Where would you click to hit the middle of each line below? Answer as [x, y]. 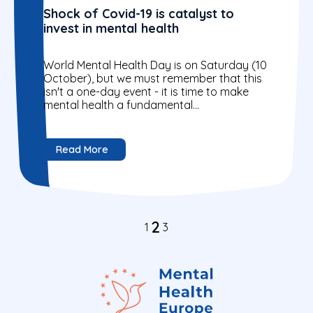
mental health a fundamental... [121, 105]
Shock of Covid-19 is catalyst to [139, 13]
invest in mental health [111, 28]
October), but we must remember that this [153, 79]
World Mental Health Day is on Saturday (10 [155, 65]
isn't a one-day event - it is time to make [146, 92]
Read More [82, 150]
